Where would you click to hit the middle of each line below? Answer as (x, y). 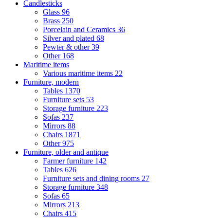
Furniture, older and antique (66, 152)
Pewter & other (67, 47)
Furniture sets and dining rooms (92, 178)
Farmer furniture (69, 161)
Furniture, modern (51, 82)
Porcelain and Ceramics (80, 29)
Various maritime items (79, 73)
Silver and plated (70, 38)
